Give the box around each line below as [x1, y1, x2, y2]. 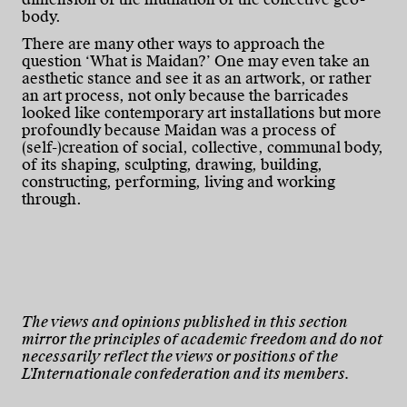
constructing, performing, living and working [22, 173, 335, 193]
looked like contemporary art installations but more [22, 104, 382, 124]
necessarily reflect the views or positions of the [22, 347, 338, 367]
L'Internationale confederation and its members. [22, 364, 350, 384]
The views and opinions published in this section [22, 313, 348, 333]
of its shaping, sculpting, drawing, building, [22, 155, 323, 175]
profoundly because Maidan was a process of [22, 121, 336, 141]
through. [22, 190, 82, 210]
